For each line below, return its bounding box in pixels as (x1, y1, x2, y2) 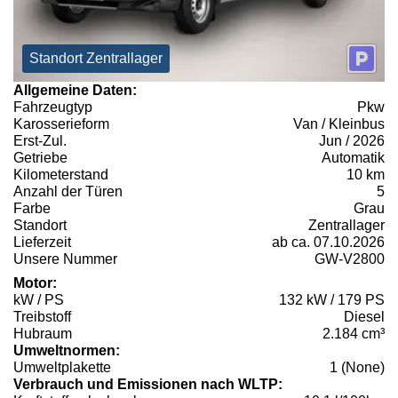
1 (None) (330, 360, 385, 376)
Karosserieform (13, 116, 109, 132)
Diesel (344, 309, 385, 325)
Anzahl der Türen (13, 184, 123, 200)
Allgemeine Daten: (13, 83, 137, 99)
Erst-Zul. (13, 133, 67, 149)
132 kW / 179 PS (279, 292, 385, 308)
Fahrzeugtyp (13, 99, 92, 115)
